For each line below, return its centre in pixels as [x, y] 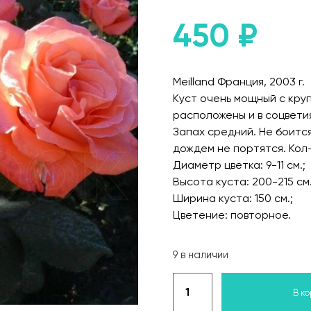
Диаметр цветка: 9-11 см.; [239, 165]
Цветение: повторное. [232, 215]
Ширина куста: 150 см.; [233, 198]
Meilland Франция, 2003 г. [239, 82]
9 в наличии [201, 255]
